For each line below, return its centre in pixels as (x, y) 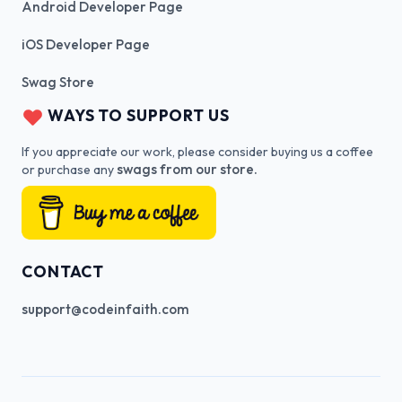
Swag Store (58, 83)
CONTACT (63, 272)
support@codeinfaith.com (105, 310)
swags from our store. (187, 170)
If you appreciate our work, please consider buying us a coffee (197, 152)
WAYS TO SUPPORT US (137, 116)
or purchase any (69, 170)
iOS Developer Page (86, 45)
